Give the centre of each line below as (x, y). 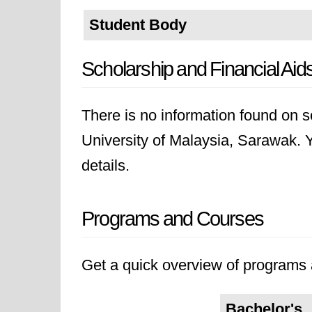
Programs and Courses (172, 219)
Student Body (138, 25)
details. (106, 165)
